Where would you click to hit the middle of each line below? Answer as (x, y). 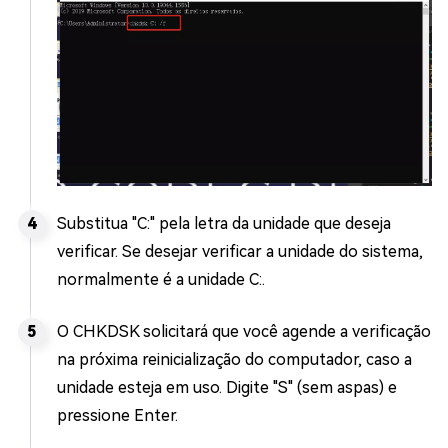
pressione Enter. (117, 416)
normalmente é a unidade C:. (161, 280)
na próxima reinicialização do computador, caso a (234, 360)
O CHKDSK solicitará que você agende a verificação (244, 332)
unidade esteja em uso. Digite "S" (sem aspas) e (227, 388)
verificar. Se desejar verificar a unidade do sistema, (240, 252)
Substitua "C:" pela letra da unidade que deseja (224, 224)
